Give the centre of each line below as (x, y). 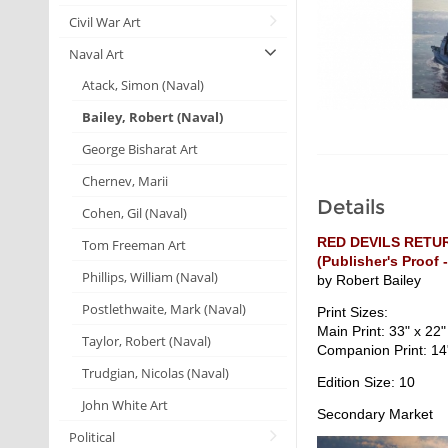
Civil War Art (105, 21)
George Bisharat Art (140, 148)
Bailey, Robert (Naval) (152, 116)
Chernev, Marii (125, 180)
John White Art (125, 404)
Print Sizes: (353, 311)
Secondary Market (375, 413)
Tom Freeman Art (134, 244)
